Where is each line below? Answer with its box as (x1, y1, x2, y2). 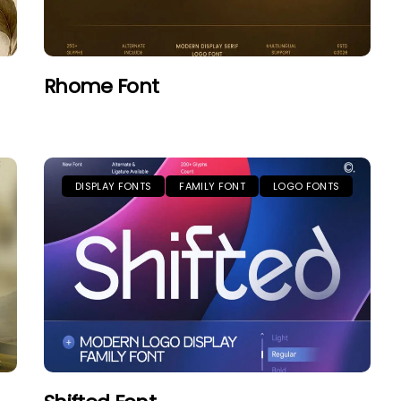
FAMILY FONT (179, 179, 245, 193)
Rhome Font (44, 73, 159, 100)
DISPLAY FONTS (75, 179, 152, 193)
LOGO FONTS (272, 179, 340, 193)
